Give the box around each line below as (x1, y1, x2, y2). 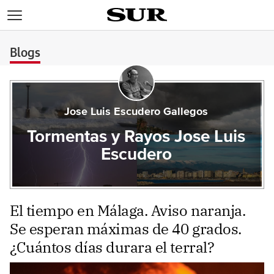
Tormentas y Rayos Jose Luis (27, 128, 246, 146)
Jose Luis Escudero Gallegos (64, 106, 209, 117)
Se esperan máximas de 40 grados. (10, 219, 242, 239)
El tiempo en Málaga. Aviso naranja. (10, 201, 246, 220)
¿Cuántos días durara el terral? (10, 237, 215, 257)
